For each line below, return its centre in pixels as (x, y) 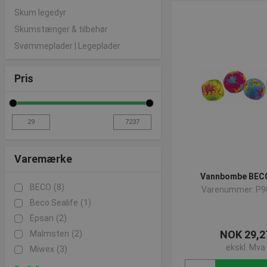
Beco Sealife (54, 203)
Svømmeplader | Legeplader (67, 46)
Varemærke (43, 159)
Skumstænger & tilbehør (61, 29)
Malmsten (49, 234)
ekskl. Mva (245, 247)
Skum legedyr (40, 13)
